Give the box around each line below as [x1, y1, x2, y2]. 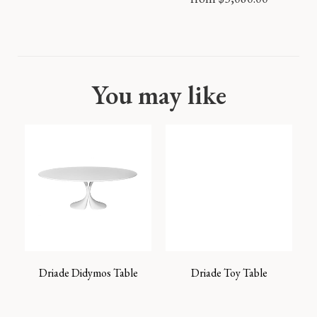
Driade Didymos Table [38, 265, 138, 280]
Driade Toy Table [190, 265, 267, 280]
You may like [91, 78, 226, 112]
